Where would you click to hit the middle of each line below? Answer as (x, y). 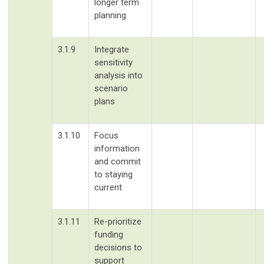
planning (110, 15)
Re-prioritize (118, 221)
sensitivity (113, 62)
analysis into (118, 75)
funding (109, 234)
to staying (113, 174)
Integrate (112, 49)
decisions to (118, 247)
